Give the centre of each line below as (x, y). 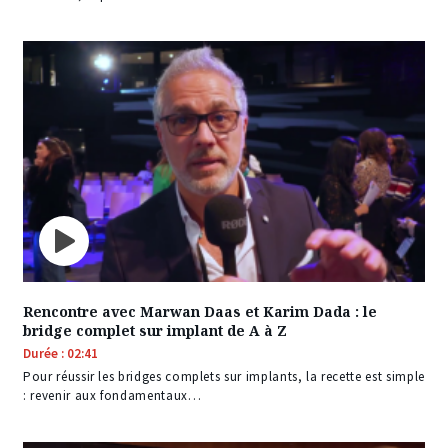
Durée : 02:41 (60, 354)
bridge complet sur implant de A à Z (155, 331)
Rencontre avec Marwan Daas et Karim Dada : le (200, 312)
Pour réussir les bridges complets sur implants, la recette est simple (224, 377)
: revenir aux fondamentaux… (112, 396)
